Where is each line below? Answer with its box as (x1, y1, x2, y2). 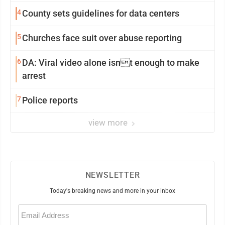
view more (88, 118, 130, 128)
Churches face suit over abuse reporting (22, 33, 182, 43)
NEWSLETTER (85, 170, 140, 180)
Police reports (22, 95, 78, 105)
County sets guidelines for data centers (22, 8, 179, 19)
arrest (22, 70, 46, 81)
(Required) (19, 212, 40, 217)
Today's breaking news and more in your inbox (50, 187, 175, 194)
